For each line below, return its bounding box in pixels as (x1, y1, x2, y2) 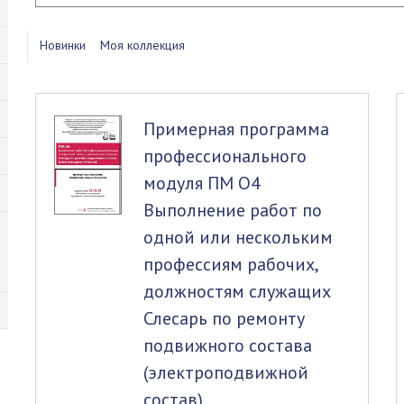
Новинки (39, 37, 86, 53)
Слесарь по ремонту (142, 307, 305, 330)
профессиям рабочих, (142, 252, 319, 276)
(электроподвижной (142, 361, 308, 384)
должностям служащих (142, 280, 331, 303)
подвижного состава (142, 334, 312, 357)
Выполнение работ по (142, 198, 322, 222)
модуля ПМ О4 (142, 171, 261, 195)
